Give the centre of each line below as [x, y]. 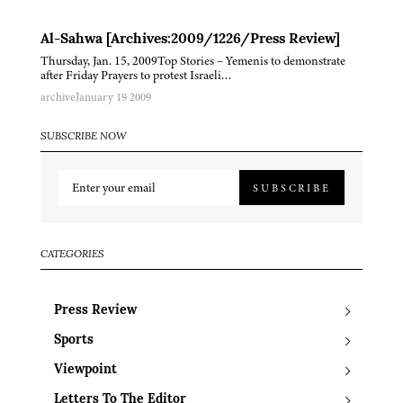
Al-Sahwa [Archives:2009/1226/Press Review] [190, 40]
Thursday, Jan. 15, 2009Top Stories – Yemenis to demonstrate [193, 61]
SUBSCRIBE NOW [84, 137]
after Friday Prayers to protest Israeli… [136, 76]
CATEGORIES [72, 255]
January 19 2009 [113, 98]
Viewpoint [85, 371]
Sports [74, 341]
